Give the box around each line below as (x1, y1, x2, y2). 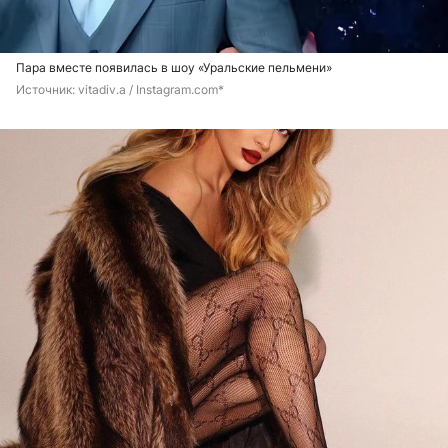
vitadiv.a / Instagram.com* (78, 82, 224, 98)
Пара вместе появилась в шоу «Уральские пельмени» (16, 60, 332, 76)
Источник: (16, 82, 78, 98)
